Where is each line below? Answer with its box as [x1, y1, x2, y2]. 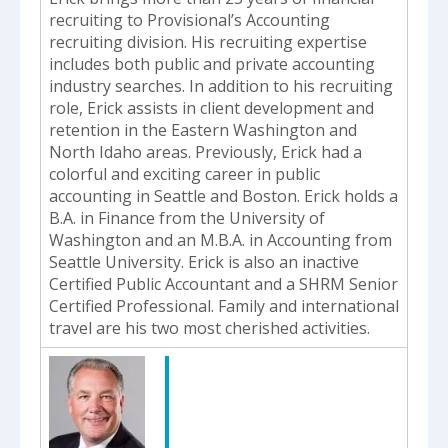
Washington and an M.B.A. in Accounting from [49, 228, 392, 251]
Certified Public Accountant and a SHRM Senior [49, 272, 398, 295]
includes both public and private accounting [49, 52, 375, 75]
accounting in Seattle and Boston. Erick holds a [49, 184, 398, 207]
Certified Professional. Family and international [49, 294, 399, 317]
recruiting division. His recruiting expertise [49, 30, 367, 53]
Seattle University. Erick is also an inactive [49, 250, 359, 273]
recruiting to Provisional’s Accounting [49, 8, 330, 31]
